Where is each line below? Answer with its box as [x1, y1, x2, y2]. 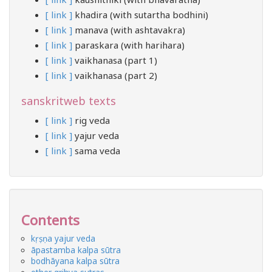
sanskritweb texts [21, 93, 116, 108]
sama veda [72, 144, 120, 157]
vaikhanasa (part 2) [72, 69, 157, 81]
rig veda [72, 114, 110, 126]
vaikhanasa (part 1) [72, 54, 157, 66]
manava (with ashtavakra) [72, 24, 185, 36]
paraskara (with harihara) [72, 39, 185, 51]
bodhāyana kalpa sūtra [31, 256, 120, 267]
